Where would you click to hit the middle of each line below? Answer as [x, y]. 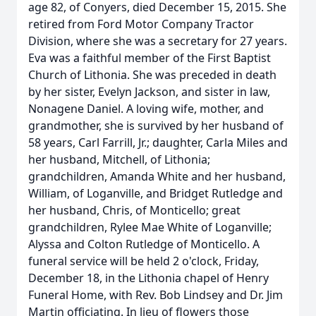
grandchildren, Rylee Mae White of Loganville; [150, 227]
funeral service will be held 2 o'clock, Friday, [144, 261]
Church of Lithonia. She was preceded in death [152, 75]
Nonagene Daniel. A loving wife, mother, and [146, 109]
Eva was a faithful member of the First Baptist [150, 58]
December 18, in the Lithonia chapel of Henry [148, 278]
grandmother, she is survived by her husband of [156, 126]
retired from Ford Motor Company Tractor [141, 24]
